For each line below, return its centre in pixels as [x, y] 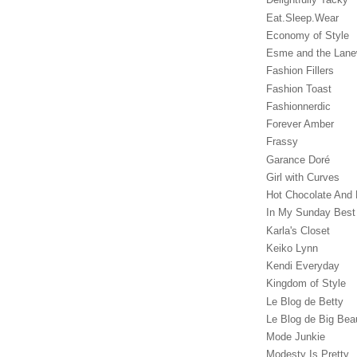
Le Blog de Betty [305, 301]
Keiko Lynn [292, 248]
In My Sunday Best [311, 213]
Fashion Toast [299, 88]
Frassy [282, 142]
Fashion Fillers [300, 71]
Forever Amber [300, 124]
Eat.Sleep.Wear [302, 18]
